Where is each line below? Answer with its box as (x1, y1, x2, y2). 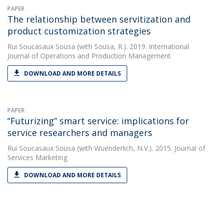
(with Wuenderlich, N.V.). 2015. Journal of (75, 143, 205, 153)
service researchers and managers (7, 127, 152, 138)
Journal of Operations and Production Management (7, 51, 171, 60)
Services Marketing (7, 153, 67, 162)
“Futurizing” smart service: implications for (7, 115, 189, 127)
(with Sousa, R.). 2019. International (75, 42, 189, 51)
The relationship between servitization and (7, 13, 191, 25)
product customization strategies (7, 25, 151, 37)
